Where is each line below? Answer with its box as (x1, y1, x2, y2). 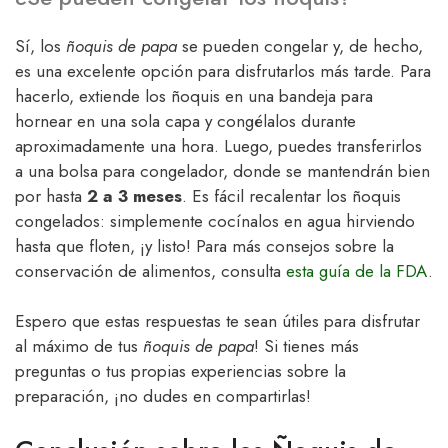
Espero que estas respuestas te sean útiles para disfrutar (15, 309, 420, 334)
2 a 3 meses (87, 183, 182, 208)
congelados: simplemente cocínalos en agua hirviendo (15, 208, 415, 233)
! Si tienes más (254, 334, 359, 359)
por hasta (15, 183, 87, 208)
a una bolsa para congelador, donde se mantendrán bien (15, 158, 430, 183)
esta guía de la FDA (286, 258, 428, 283)
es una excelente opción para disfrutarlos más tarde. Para (15, 58, 431, 83)
